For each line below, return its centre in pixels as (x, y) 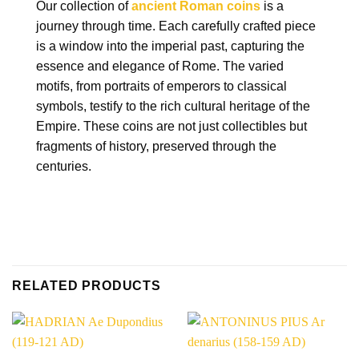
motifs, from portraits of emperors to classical (161, 86)
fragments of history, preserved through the (156, 146)
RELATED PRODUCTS (87, 285)
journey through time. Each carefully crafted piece (176, 26)
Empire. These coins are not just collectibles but (171, 126)
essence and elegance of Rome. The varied (160, 66)
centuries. (64, 166)
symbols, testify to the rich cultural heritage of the (173, 106)
